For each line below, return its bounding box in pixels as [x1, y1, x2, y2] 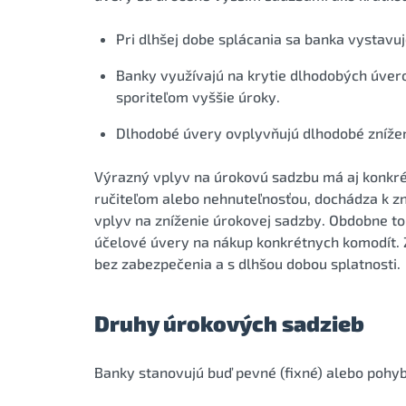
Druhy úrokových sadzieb [94, 309, 364, 336]
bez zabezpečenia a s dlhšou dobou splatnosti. [94, 254, 401, 272]
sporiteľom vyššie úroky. [116, 87, 280, 105]
